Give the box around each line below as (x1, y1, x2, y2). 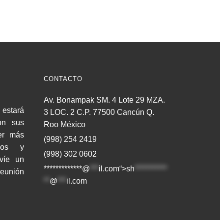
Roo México (43, 120, 85, 129)
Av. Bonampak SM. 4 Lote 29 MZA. (43, 95, 165, 104)
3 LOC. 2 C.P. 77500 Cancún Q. (43, 108, 154, 116)
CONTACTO (43, 75, 82, 82)
